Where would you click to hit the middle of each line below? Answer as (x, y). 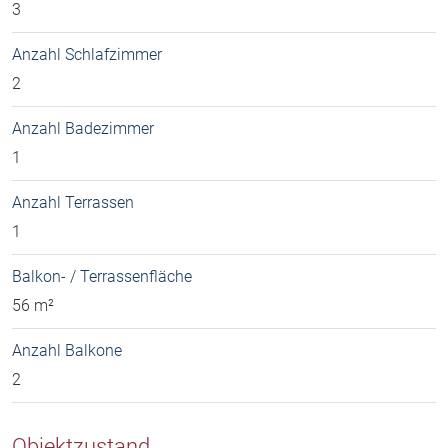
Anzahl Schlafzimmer (87, 55)
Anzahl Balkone (67, 351)
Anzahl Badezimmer (83, 129)
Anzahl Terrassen (73, 203)
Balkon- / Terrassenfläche (102, 277)
